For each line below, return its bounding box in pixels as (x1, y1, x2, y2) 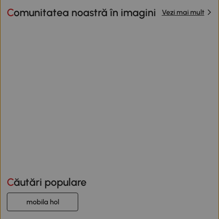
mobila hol (26, 197, 59, 207)
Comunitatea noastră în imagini (14, 6, 156, 19)
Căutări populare (14, 176, 87, 189)
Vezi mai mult (161, 8, 204, 17)
